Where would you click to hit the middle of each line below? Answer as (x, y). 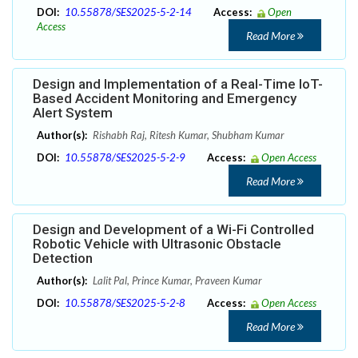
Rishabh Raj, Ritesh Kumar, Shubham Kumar (187, 135)
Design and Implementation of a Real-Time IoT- (178, 84)
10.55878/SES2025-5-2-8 (125, 303)
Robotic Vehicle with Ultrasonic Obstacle (157, 244)
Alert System (73, 113)
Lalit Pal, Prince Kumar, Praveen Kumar (176, 281)
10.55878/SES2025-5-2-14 (128, 12)
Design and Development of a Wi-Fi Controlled (173, 230)
